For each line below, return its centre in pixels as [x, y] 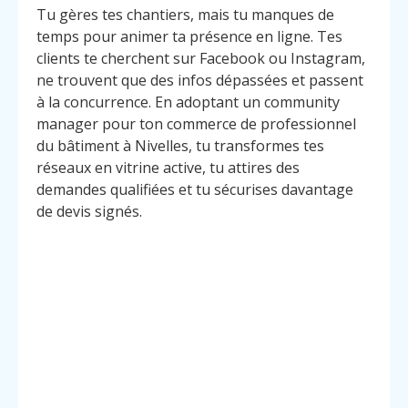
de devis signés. [89, 212]
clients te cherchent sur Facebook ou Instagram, [201, 59]
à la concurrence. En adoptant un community [188, 102]
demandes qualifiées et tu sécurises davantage [195, 190]
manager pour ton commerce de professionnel [196, 124]
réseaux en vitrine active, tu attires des [168, 168]
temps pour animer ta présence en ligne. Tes [189, 37]
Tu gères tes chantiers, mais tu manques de [185, 15]
